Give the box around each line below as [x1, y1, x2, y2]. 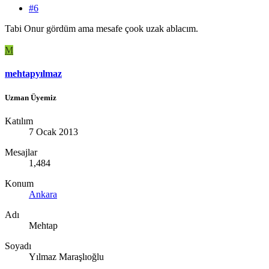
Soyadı [5, 240, 31, 251]
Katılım [5, 115, 33, 126]
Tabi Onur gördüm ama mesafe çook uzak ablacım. [5, 23, 198, 34]
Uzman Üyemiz [5, 92, 56, 102]
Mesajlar [5, 147, 37, 157]
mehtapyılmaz [5, 68, 62, 79]
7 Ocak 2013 [29, 126, 78, 137]
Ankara [29, 189, 57, 199]
